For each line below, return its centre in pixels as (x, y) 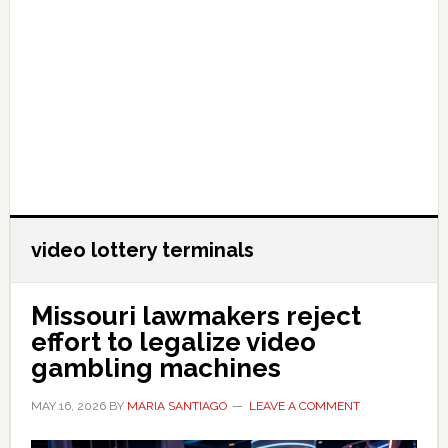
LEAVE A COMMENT (304, 406)
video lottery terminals (142, 250)
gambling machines (155, 368)
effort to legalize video (173, 342)
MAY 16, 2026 (68, 406)
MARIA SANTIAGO (176, 406)
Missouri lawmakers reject (195, 316)
